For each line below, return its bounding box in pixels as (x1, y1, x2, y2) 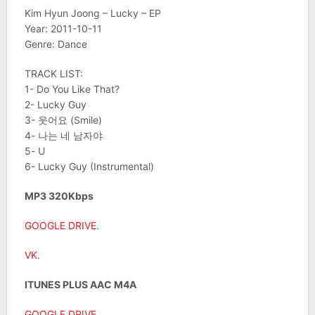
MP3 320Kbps (24, 190, 94, 202)
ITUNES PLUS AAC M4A (24, 278, 136, 291)
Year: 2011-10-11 (24, 22, 102, 35)
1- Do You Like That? (24, 83, 120, 96)
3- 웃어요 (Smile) (24, 114, 102, 127)
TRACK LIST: (24, 67, 83, 80)
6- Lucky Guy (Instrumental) (24, 160, 154, 173)
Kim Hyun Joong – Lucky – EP (24, 7, 161, 20)
